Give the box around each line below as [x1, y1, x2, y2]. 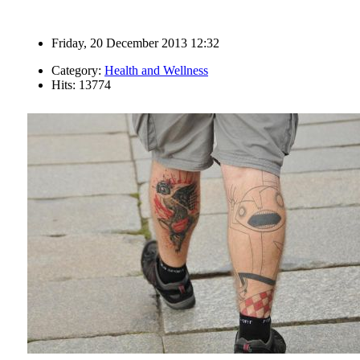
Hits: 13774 [51, 77, 111, 92]
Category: [51, 63, 104, 77]
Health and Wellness [104, 63, 208, 77]
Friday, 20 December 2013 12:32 [51, 35, 219, 50]
